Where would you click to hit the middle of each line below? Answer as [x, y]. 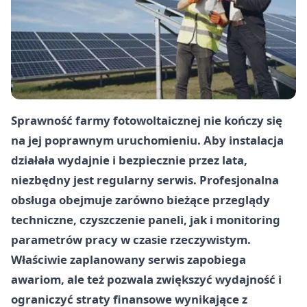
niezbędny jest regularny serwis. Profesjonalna [145, 180]
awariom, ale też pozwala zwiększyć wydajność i [146, 279]
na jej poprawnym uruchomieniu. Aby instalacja [147, 140]
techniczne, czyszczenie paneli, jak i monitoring [146, 219]
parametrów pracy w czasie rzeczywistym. [131, 239]
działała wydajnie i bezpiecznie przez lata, [129, 160]
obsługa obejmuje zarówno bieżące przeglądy [140, 199]
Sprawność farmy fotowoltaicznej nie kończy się [147, 120]
